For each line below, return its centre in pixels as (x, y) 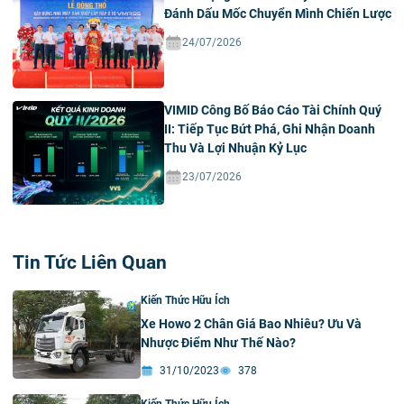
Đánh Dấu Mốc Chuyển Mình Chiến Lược (278, 14)
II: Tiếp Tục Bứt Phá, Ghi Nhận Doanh (270, 129)
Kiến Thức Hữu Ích (185, 301)
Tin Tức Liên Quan (90, 262)
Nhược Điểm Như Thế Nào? (218, 343)
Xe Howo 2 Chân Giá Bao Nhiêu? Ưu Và (251, 324)
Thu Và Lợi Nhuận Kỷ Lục (235, 148)
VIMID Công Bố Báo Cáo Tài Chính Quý (273, 110)
